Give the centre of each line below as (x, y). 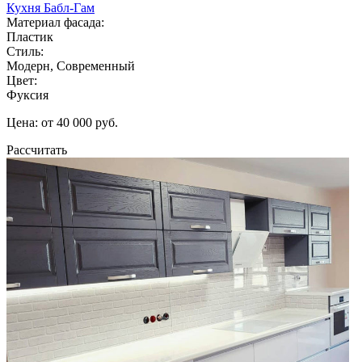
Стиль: (25, 51)
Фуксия (27, 95)
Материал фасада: (55, 22)
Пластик (30, 36)
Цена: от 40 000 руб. (62, 122)
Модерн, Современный (71, 65)
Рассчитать (37, 149)
